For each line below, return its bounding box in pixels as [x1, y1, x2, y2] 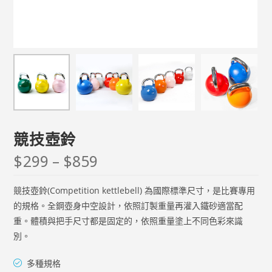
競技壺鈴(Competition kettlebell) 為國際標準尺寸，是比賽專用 [13, 185, 256, 196]
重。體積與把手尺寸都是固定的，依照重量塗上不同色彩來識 [13, 215, 243, 226]
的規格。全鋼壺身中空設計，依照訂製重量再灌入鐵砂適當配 [13, 200, 243, 211]
